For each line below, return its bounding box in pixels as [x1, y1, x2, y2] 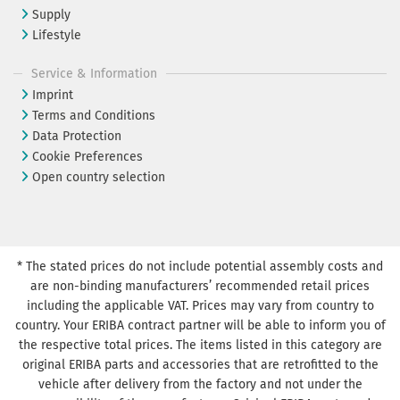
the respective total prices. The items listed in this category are [18, 337, 382, 353]
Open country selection [32, 170, 165, 186]
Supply [32, 7, 71, 23]
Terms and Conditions [32, 108, 155, 124]
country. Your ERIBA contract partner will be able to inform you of [14, 317, 386, 333]
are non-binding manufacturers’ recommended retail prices [30, 278, 370, 294]
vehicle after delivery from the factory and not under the [37, 376, 362, 392]
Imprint [32, 87, 73, 104]
